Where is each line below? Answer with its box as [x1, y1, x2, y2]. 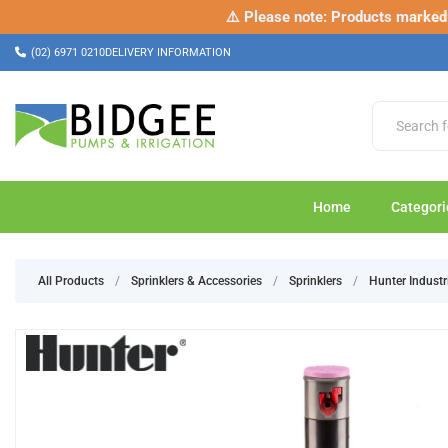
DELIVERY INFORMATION [105, 46, 231, 59]
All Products [38, 274, 104, 288]
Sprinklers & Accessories [131, 274, 262, 288]
